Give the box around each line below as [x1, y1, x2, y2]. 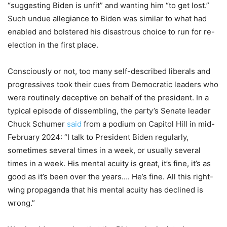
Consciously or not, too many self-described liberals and [8, 66, 210, 77]
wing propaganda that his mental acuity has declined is [8, 185, 203, 195]
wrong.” [8, 198, 35, 208]
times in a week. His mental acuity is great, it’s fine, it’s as [8, 159, 211, 169]
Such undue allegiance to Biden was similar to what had [8, 14, 207, 24]
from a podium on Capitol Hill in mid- [82, 119, 215, 129]
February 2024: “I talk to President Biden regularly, [8, 132, 188, 142]
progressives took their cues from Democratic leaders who [8, 80, 218, 90]
